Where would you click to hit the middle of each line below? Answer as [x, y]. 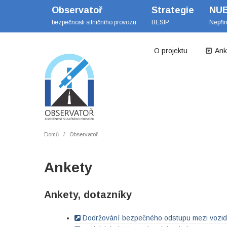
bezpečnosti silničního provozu [94, 22]
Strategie [173, 10]
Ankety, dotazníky [88, 195]
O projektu [171, 51]
